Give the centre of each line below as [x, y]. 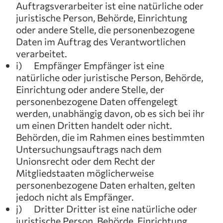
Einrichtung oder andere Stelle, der [90, 89]
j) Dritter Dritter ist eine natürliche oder [107, 209]
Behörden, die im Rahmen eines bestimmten [110, 137]
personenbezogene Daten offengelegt [97, 101]
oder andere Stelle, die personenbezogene [105, 29]
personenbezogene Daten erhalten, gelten [106, 185]
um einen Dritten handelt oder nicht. [94, 125]
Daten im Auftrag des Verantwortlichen [101, 41]
